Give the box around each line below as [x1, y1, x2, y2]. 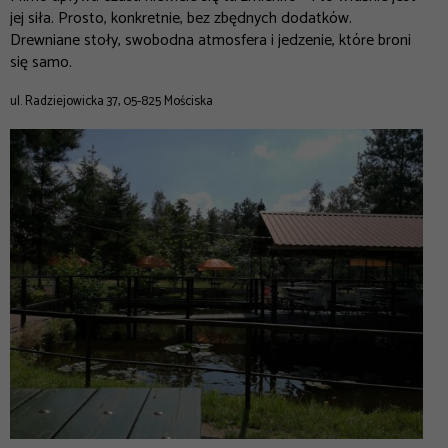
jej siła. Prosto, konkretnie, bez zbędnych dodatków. [10, 4, 352, 32]
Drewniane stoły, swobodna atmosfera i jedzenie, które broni [10, 26, 411, 54]
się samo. [10, 48, 76, 76]
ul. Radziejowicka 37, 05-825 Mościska [10, 90, 213, 112]
